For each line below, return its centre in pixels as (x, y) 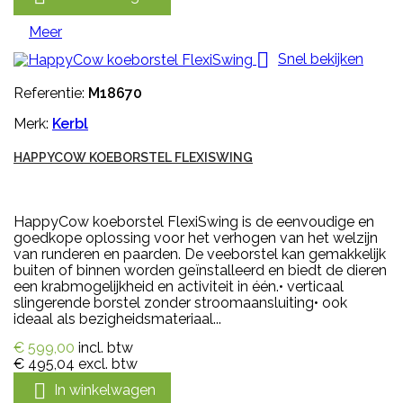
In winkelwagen (105, 390)
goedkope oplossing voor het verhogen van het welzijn (196, 237)
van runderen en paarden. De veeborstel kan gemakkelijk (200, 254)
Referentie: (51, 93)
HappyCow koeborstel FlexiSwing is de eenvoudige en (194, 221)
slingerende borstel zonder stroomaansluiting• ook (180, 302)
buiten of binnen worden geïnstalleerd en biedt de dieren (200, 270)
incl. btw (106, 347)
